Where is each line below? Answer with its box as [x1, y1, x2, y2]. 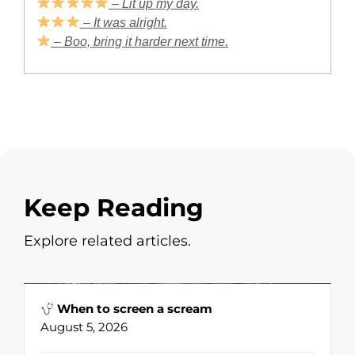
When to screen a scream [54, 301, 213, 317]
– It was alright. [79, 15, 167, 29]
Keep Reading [24, 193, 204, 223]
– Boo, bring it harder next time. [51, 34, 229, 48]
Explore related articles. [24, 232, 191, 250]
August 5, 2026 [40, 319, 128, 335]
